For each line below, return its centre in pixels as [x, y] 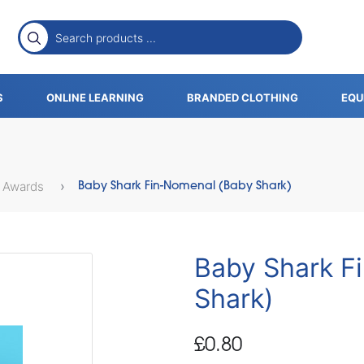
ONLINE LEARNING [95, 97]
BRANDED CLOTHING [243, 97]
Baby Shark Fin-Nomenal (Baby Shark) [185, 186]
